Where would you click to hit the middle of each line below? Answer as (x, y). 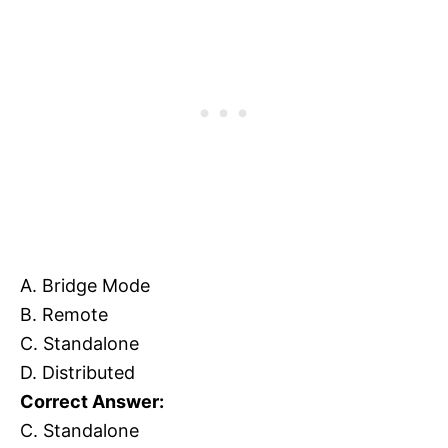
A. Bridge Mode (85, 286)
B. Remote (64, 315)
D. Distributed (77, 373)
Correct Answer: (92, 402)
